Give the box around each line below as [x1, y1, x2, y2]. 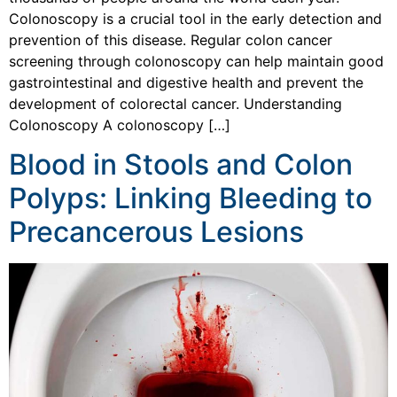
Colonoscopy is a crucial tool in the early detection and [9, 9, 382, 27]
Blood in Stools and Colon [9, 147, 353, 183]
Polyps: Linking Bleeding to [9, 181, 372, 216]
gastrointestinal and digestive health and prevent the [9, 73, 363, 91]
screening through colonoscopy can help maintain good [9, 51, 384, 70]
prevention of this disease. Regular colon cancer [9, 30, 332, 49]
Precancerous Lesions [9, 214, 304, 250]
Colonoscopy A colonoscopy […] [9, 115, 230, 134]
